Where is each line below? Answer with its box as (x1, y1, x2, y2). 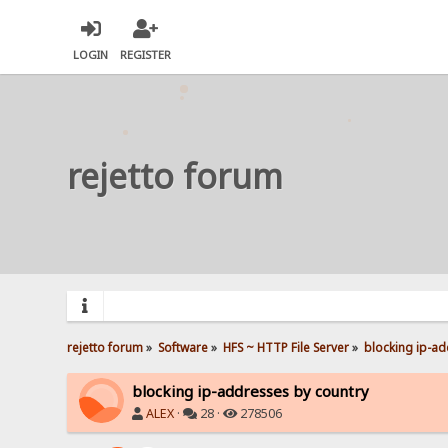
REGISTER (120, 47, 172, 63)
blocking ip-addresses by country (132, 380, 370, 401)
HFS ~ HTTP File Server (223, 338, 350, 355)
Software (158, 338, 209, 355)
